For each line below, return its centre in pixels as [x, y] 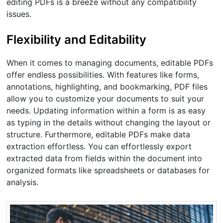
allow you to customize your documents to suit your [106, 98]
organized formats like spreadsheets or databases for [108, 170]
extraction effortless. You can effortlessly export [99, 146]
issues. [19, 14]
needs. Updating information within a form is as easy [106, 110]
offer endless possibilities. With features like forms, [103, 74]
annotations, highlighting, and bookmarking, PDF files [107, 86]
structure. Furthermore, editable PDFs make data [99, 134]
